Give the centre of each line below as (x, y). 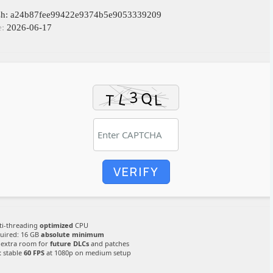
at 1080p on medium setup (88, 253)
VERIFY (136, 172)
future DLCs (69, 243)
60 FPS (34, 253)
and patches (109, 243)
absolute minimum (73, 234)
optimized (56, 225)
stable (12, 253)
